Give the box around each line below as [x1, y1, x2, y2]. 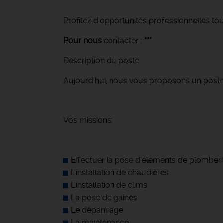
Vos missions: [63, 115, 114, 125]
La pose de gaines [71, 193, 137, 202]
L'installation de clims [71, 180, 147, 190]
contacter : [102, 36, 144, 45]
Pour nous [63, 36, 102, 45]
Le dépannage [71, 205, 123, 215]
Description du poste [63, 56, 139, 65]
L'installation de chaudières [71, 168, 169, 177]
